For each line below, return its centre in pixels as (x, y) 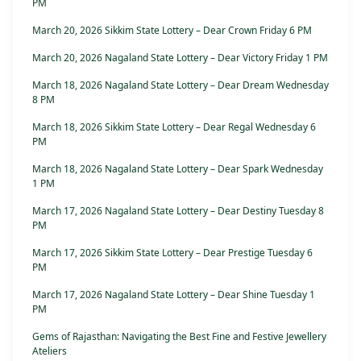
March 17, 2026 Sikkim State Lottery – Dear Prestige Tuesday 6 (172, 253)
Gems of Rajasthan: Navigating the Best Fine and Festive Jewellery (179, 337)
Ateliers (50, 351)
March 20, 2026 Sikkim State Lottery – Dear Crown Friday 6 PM (172, 31)
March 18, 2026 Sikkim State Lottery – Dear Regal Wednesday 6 (174, 127)
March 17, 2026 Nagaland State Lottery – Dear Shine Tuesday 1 (174, 295)
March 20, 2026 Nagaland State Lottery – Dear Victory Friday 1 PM (180, 58)
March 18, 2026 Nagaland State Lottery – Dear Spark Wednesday (178, 169)
